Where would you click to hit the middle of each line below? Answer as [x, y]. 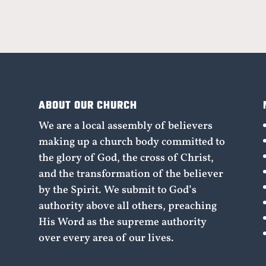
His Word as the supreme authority [122, 223]
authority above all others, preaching [127, 207]
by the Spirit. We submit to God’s [117, 191]
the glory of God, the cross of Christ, [126, 159]
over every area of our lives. [106, 239]
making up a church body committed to [132, 142]
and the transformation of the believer [131, 175]
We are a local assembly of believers [125, 126]
